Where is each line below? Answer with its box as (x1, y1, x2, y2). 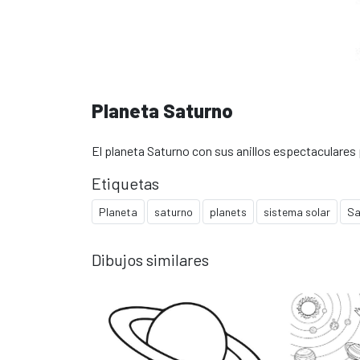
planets (210, 204, 247, 219)
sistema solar (264, 204, 330, 219)
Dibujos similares (92, 249, 209, 269)
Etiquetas (92, 173, 159, 193)
